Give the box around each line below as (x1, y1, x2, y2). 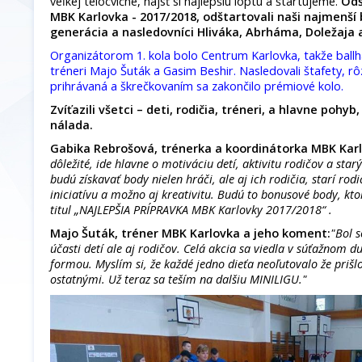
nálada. (50, 117, 93, 133)
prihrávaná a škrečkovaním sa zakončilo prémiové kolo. (50, 78, 343, 95)
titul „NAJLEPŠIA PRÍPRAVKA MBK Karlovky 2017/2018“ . (50, 202, 332, 218)
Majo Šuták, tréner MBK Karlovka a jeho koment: (50, 225, 330, 242)
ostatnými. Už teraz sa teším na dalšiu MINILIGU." (50, 271, 307, 288)
